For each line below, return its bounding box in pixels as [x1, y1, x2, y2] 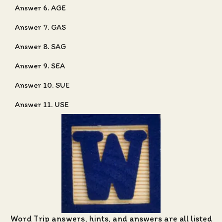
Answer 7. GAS [15, 22, 66, 32]
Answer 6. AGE [15, 3, 66, 12]
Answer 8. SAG [15, 42, 66, 51]
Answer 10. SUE [15, 80, 70, 90]
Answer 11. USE [15, 100, 69, 109]
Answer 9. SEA [15, 61, 65, 70]
